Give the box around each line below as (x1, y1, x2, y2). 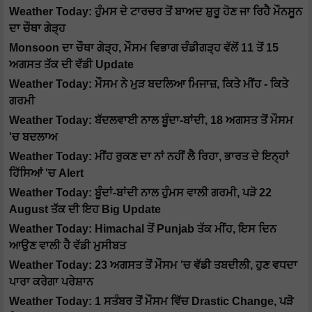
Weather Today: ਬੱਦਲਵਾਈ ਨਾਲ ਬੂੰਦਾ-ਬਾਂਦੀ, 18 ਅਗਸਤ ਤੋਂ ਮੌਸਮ (9, 114, 293, 127)
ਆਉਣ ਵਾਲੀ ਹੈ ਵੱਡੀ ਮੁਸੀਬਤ (9, 240, 126, 252)
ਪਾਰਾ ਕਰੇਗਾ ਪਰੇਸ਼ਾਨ (9, 276, 93, 288)
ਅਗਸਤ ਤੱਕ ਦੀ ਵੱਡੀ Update (9, 58, 134, 71)
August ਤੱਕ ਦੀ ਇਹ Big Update (9, 203, 161, 216)
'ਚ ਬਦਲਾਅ (9, 131, 58, 143)
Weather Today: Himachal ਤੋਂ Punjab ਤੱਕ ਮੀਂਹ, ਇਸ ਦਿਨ (9, 223, 276, 235)
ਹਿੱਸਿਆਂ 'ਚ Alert (9, 167, 84, 180)
